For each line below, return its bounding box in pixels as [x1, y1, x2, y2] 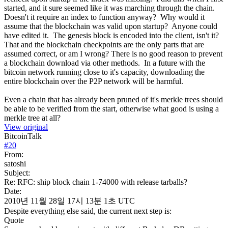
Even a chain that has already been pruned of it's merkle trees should [4, 95, 223, 104]
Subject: [4, 168, 30, 177]
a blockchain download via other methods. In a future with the [4, 58, 205, 67]
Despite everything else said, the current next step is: [4, 206, 172, 215]
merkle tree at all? [4, 113, 61, 122]
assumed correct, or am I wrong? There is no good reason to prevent [4, 49, 222, 58]
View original [4, 122, 48, 131]
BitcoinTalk [4, 131, 42, 140]
